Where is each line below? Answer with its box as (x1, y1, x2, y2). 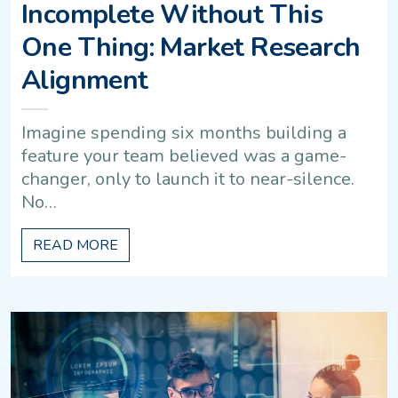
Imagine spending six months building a (21, 121, 346, 146)
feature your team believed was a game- (21, 144, 346, 169)
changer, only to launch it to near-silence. (21, 167, 354, 192)
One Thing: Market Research (21, 29, 361, 67)
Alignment (21, 62, 148, 99)
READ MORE (33, 235, 118, 256)
